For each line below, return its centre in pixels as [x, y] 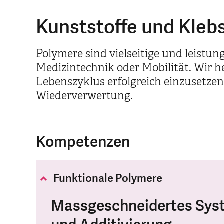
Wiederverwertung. [84, 96]
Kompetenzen [83, 142]
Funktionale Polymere [108, 179]
